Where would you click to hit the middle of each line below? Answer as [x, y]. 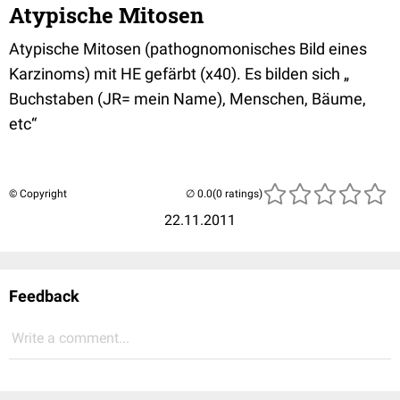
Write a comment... [71, 337]
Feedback [44, 296]
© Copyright [38, 193]
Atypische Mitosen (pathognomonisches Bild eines [188, 48]
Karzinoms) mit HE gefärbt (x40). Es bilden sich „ [179, 73]
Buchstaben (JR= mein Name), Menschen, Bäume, [187, 98]
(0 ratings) [237, 193]
